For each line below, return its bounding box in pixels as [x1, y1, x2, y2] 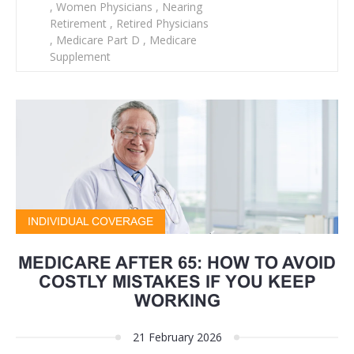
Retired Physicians [113, 16, 209, 32]
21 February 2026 [132, 330, 222, 345]
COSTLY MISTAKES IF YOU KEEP [38, 272, 316, 292]
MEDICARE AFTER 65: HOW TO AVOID [18, 253, 336, 273]
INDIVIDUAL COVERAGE [28, 215, 153, 228]
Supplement [50, 49, 111, 65]
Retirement [50, 16, 110, 32]
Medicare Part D [53, 32, 143, 48]
